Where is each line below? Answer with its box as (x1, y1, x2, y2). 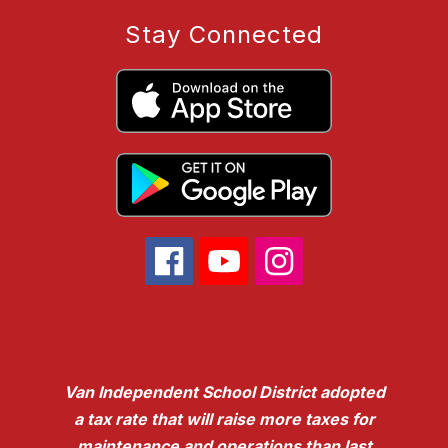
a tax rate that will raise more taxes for (73, 409, 375, 430)
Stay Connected (125, 20, 323, 50)
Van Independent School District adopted (63, 382, 385, 403)
